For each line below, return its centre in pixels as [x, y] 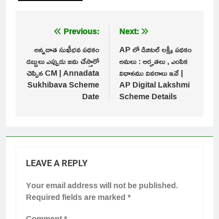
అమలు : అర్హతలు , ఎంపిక [153, 61]
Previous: [81, 31]
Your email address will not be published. [102, 185]
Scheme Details [148, 96]
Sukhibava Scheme [63, 85]
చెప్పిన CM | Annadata [63, 73]
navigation [49, 51]
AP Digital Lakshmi [154, 85]
